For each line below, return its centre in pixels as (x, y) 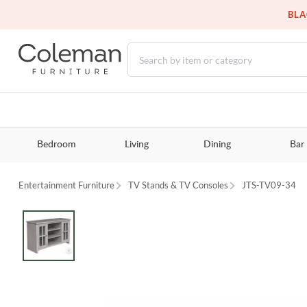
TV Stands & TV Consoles (179, 185)
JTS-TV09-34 (269, 185)
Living (136, 145)
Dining (217, 145)
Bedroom (56, 145)
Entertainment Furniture (67, 185)
